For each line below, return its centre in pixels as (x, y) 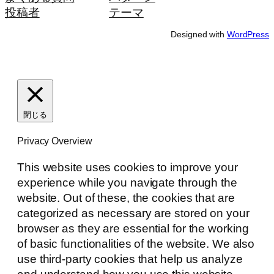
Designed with (199, 34)
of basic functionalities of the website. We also (136, 243)
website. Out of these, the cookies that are (126, 198)
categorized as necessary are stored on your (133, 213)
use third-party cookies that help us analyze (130, 259)
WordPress (248, 34)
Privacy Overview (55, 141)
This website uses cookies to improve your (128, 167)
